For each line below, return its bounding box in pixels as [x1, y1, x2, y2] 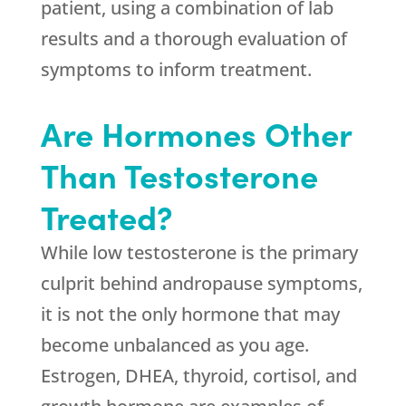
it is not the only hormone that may [40, 302, 340, 326]
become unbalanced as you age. [40, 333, 309, 357]
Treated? [40, 193, 173, 239]
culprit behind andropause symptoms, [40, 271, 362, 295]
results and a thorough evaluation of [40, 26, 347, 51]
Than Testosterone [40, 151, 318, 198]
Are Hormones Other [40, 110, 352, 156]
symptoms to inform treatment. [40, 57, 312, 82]
